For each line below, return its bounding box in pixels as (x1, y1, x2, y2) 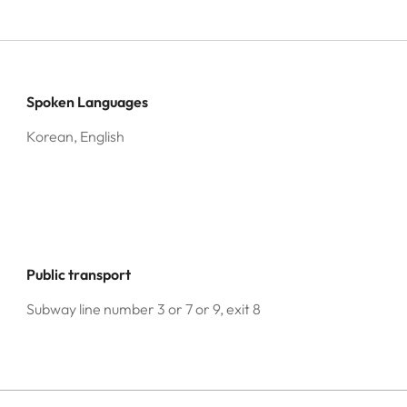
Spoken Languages (26, 93, 149, 111)
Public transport (26, 265, 132, 283)
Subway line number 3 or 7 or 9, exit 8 (26, 300, 262, 318)
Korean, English (26, 127, 125, 145)
